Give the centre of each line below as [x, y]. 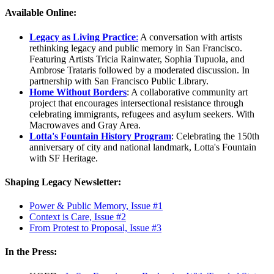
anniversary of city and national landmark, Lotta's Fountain [143, 147]
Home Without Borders [78, 92]
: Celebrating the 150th [215, 136]
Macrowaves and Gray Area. [85, 125]
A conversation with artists [190, 37]
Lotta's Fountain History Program [100, 136]
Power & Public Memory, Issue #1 [96, 206]
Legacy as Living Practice [83, 37]
